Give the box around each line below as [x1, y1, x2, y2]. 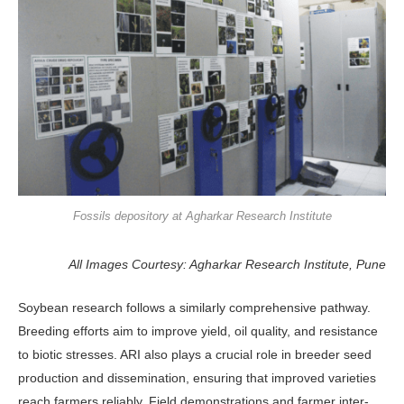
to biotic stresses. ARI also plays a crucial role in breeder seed [18, 347, 372, 363]
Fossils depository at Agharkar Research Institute [72, 209, 332, 224]
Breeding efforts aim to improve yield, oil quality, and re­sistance [18, 324, 378, 339]
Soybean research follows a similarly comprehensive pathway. [18, 300, 371, 316]
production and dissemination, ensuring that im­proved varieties [18, 371, 376, 386]
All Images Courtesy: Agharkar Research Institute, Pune [69, 257, 386, 272]
